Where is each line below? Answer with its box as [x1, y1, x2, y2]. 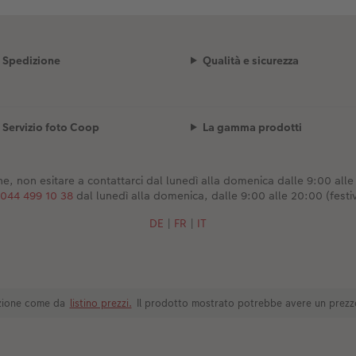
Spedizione [2, 52, 60, 68]
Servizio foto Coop [2, 118, 99, 135]
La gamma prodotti [202, 118, 302, 135]
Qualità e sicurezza [202, 52, 299, 68]
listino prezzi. [69, 294, 132, 311]
